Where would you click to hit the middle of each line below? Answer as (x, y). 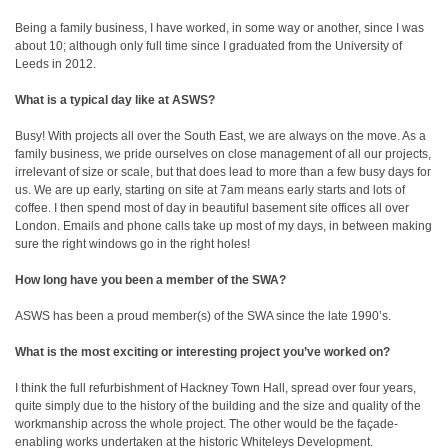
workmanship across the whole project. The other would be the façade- (206, 424)
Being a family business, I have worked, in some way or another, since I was (219, 28)
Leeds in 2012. (55, 64)
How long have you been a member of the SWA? (150, 280)
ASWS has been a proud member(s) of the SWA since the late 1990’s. (203, 316)
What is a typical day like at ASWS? (115, 100)
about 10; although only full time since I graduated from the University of (208, 46)
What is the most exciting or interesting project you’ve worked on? (202, 352)
